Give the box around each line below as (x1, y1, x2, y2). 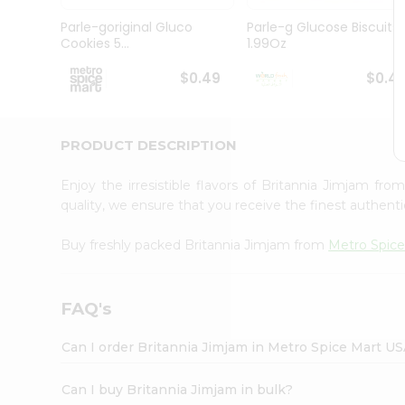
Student (18, 50, 66, 67)
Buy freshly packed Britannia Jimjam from (61, 236, 329, 253)
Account (18, 190, 80, 211)
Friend (18, 169, 54, 186)
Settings (18, 246, 80, 267)
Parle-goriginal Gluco (61, 18, 193, 37)
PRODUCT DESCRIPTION (61, 136, 238, 154)
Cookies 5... (61, 34, 130, 53)
